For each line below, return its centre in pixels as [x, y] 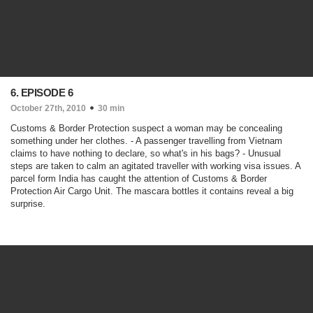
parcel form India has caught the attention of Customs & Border [139, 179]
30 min [111, 108]
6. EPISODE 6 [42, 93]
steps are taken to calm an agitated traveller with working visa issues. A [155, 166]
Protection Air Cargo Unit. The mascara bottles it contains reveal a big [152, 191]
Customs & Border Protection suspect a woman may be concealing [146, 128]
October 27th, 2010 [48, 108]
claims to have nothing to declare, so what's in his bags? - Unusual [146, 153]
